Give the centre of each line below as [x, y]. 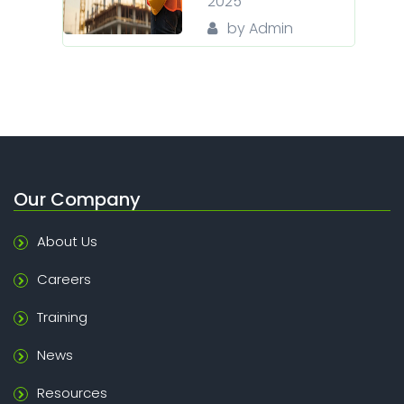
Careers [64, 279]
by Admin [260, 28]
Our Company [77, 199]
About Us [67, 241]
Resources [72, 392]
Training [62, 317]
